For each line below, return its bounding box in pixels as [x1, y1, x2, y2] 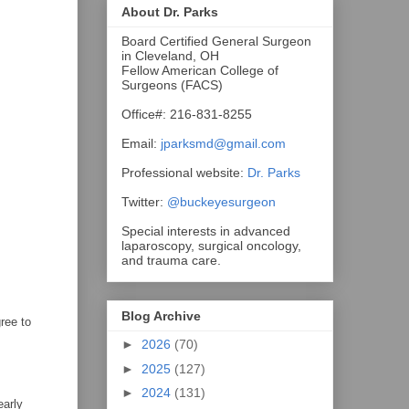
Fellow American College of [121, 62, 278, 78]
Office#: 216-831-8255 [121, 106, 252, 121]
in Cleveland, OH [121, 47, 219, 63]
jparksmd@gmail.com [161, 135, 286, 151]
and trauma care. [121, 252, 221, 267]
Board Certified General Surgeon [121, 33, 311, 48]
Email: [121, 135, 161, 151]
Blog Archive [121, 309, 201, 324]
